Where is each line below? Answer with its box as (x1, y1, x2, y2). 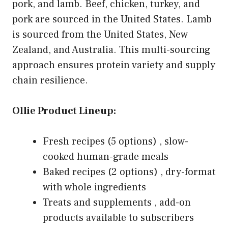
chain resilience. (12, 73, 88, 87)
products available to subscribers (43, 211, 194, 224)
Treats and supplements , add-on (43, 195, 191, 209)
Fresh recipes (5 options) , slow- (43, 134, 188, 148)
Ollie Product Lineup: (12, 104, 116, 118)
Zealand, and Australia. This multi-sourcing (12, 43, 211, 56)
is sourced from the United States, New (12, 27, 188, 41)
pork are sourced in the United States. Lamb (12, 12, 212, 26)
